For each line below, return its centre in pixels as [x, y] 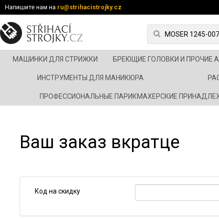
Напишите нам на [31, 7]
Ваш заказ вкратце [100, 142]
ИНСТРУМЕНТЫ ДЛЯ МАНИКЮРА [90, 78]
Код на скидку [57, 191]
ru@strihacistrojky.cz [89, 7]
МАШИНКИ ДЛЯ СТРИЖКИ [55, 59]
